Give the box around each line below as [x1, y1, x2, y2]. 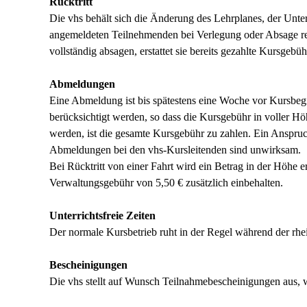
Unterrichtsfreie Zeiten [49, 210, 156, 221]
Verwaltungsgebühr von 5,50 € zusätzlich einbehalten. [49, 177, 283, 188]
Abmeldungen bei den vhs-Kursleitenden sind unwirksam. [49, 144, 301, 156]
